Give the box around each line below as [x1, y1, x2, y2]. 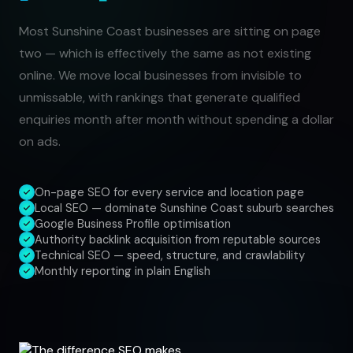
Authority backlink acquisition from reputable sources [35, 232, 321, 247]
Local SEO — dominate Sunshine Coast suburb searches [35, 200, 334, 216]
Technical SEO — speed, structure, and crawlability [35, 247, 305, 263]
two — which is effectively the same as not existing [19, 45, 311, 61]
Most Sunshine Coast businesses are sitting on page [19, 23, 321, 39]
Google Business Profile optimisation [35, 216, 231, 232]
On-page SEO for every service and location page [35, 184, 304, 200]
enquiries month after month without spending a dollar [19, 111, 334, 128]
